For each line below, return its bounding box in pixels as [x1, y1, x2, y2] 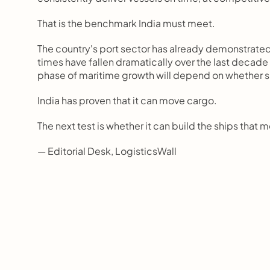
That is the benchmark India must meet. [37, 17, 215, 30]
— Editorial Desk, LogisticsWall [37, 145, 177, 157]
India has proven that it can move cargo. [37, 94, 217, 107]
